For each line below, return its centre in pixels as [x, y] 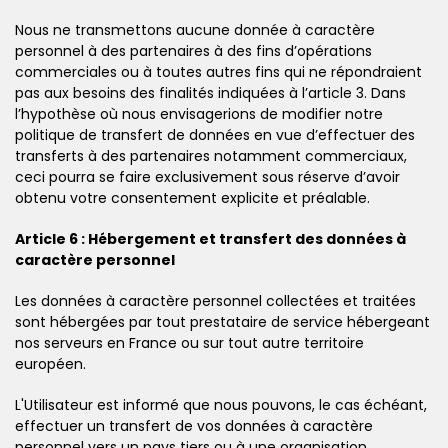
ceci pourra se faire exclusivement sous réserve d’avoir [207, 176]
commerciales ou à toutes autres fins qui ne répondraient [218, 71]
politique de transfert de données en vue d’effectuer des [215, 134]
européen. [50, 363]
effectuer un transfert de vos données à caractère [194, 425]
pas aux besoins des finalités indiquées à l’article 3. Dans [210, 92]
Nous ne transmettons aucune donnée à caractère [195, 29]
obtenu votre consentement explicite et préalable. [192, 197]
